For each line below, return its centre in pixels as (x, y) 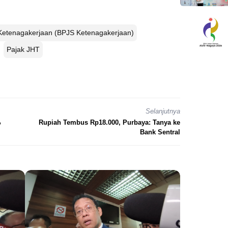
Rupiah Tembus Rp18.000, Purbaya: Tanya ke (109, 122)
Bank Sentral (160, 132)
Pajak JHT (23, 50)
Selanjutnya (163, 111)
